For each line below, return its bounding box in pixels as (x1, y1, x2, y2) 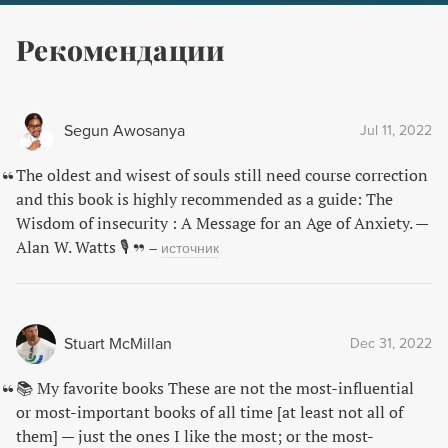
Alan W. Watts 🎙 (16, 236, 129, 258)
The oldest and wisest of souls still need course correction (16, 164, 428, 186)
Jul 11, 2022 (360, 122, 432, 139)
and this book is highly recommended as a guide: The (16, 188, 393, 210)
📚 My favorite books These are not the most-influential (16, 377, 414, 399)
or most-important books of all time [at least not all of (16, 401, 403, 423)
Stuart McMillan (64, 334, 172, 354)
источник (161, 240, 219, 257)
